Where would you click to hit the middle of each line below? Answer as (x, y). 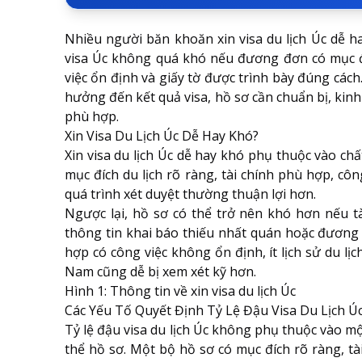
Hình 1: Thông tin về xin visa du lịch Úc (180, 291)
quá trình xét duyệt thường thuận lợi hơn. (190, 194)
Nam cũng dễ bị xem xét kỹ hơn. (160, 271)
